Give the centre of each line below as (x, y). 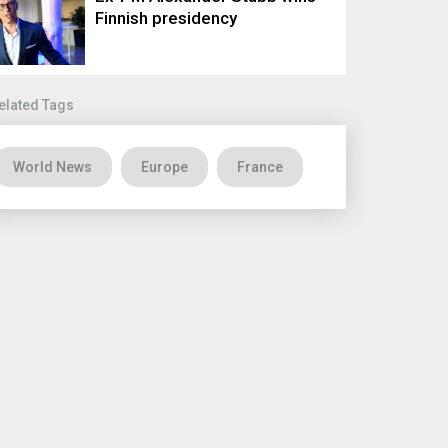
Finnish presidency (166, 18)
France (260, 167)
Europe (165, 167)
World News (53, 167)
